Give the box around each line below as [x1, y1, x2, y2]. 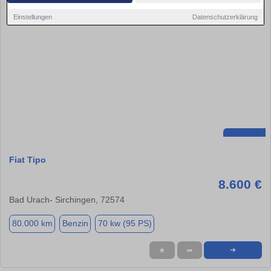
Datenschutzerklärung [192, 13, 258, 21]
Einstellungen [13, 13, 53, 21]
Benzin [62, 218, 88, 229]
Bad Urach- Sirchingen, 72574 [9, 194, 125, 204]
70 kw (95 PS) [97, 218, 152, 229]
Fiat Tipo [9, 154, 46, 165]
